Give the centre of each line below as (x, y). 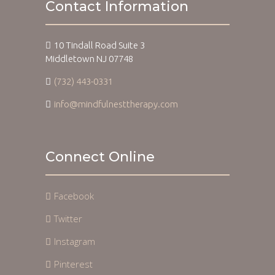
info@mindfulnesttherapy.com (116, 104)
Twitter (68, 218)
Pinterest (73, 264)
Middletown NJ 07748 (89, 58)
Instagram (74, 241)
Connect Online (100, 157)
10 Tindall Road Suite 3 (99, 45)
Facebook (74, 196)
